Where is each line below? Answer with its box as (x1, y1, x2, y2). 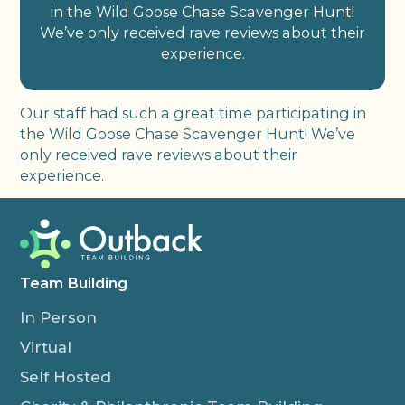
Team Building (20, 274, 128, 293)
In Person (20, 308, 98, 327)
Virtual (20, 338, 72, 357)
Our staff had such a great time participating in (20, 103, 367, 122)
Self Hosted (20, 368, 112, 387)
